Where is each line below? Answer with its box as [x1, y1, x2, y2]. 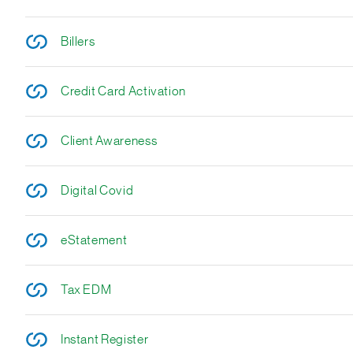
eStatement [60, 234, 128, 247]
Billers [60, 35, 95, 48]
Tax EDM [60, 284, 112, 296]
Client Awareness [60, 135, 158, 147]
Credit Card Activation [60, 85, 187, 98]
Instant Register [60, 333, 149, 346]
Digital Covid [60, 184, 134, 197]
